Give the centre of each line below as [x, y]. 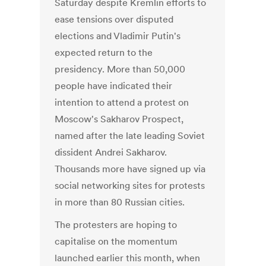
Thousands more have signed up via [130, 169]
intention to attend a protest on [122, 102]
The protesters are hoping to [116, 225]
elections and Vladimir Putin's [118, 36]
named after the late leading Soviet [130, 136]
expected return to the [104, 53]
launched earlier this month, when [128, 258]
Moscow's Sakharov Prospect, [119, 119]
